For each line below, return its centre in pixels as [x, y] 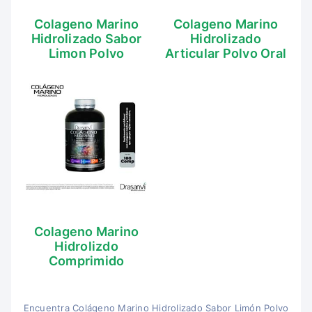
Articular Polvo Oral [226, 53]
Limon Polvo [86, 53]
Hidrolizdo [86, 246]
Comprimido [86, 261]
